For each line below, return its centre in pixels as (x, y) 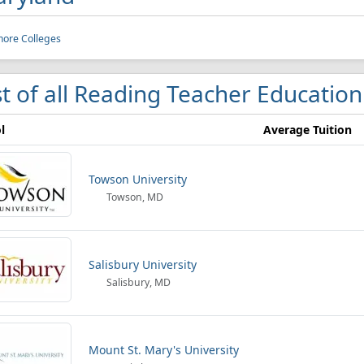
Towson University (138, 179)
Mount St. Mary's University (164, 350)
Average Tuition (308, 130)
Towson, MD (134, 197)
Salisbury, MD (138, 282)
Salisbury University (143, 264)
